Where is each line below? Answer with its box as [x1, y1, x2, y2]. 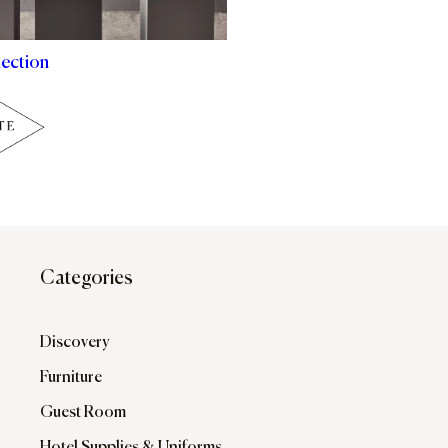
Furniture [40, 370, 102, 386]
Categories [40, 269, 133, 288]
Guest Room [40, 405, 126, 421]
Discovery [40, 335, 109, 351]
